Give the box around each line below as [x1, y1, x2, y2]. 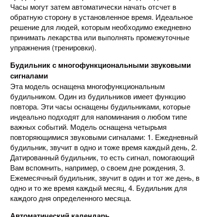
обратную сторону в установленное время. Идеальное [10, 11, 193, 22]
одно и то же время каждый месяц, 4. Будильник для [10, 182, 187, 193]
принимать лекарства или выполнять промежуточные [10, 31, 189, 42]
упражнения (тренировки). [10, 42, 98, 52]
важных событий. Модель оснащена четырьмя [10, 121, 167, 132]
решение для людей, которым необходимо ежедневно [10, 21, 193, 32]
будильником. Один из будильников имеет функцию [10, 91, 186, 101]
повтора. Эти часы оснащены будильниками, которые [10, 101, 190, 111]
